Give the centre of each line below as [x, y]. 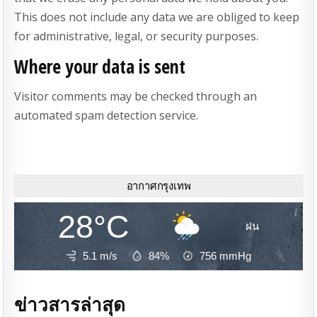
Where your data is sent [100, 66]
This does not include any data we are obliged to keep [157, 17]
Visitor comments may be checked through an [136, 96]
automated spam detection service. [106, 115]
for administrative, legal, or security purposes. [137, 36]
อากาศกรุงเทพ [158, 185]
